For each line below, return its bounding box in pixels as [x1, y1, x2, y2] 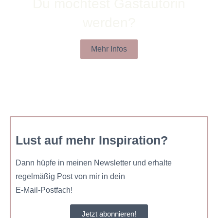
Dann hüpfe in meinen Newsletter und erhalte [16, 159, 172, 167]
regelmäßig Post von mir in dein [16, 172, 127, 181]
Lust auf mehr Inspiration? [16, 133, 168, 147]
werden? [82, 15, 136, 30]
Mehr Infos [91, 44, 127, 53]
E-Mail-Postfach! [16, 186, 73, 195]
